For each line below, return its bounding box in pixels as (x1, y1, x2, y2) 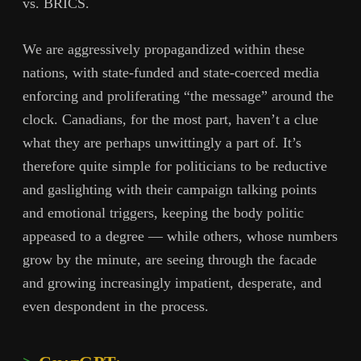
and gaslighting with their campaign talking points (23, 180, 317, 197)
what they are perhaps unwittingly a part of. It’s (23, 134, 301, 151)
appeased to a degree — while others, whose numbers (23, 227, 338, 244)
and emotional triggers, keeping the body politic (23, 204, 304, 221)
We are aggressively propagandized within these (23, 40, 305, 57)
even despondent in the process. (23, 297, 209, 314)
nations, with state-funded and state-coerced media (23, 64, 319, 81)
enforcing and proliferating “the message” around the (23, 87, 334, 104)
